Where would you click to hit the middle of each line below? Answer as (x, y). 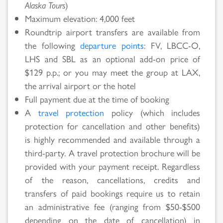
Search (34, 205)
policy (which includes (152, 112)
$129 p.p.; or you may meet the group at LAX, (112, 72)
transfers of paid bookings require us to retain (112, 193)
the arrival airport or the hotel (81, 85)
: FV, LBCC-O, (172, 45)
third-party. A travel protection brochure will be (112, 152)
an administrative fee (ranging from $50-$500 (112, 206)
